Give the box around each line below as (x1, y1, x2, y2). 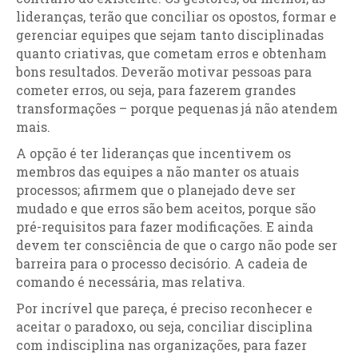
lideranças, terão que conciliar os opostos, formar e (16, 8, 336, 25)
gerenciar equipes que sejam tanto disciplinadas (16, 26, 324, 43)
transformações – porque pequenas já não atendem (16, 100, 338, 117)
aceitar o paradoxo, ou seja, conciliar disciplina (16, 318, 312, 335)
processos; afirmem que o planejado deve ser (16, 181, 296, 198)
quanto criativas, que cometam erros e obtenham (16, 45, 327, 62)
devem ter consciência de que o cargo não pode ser (16, 237, 337, 253)
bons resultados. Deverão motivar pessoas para (16, 63, 312, 80)
